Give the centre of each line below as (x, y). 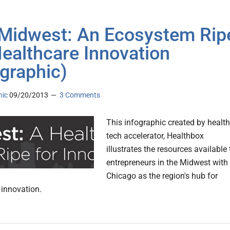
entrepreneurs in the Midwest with (167, 163)
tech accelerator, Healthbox (155, 136)
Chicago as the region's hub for (162, 176)
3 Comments (80, 95)
